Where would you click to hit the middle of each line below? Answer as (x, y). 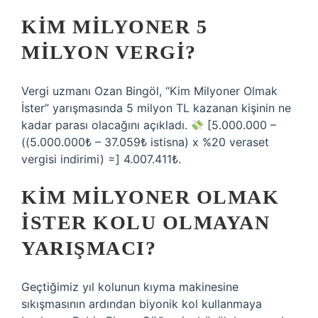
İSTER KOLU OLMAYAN (146, 223)
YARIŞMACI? (89, 248)
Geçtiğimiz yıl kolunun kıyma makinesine (130, 287)
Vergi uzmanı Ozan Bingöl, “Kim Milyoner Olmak (149, 91)
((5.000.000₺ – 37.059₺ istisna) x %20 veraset (145, 142)
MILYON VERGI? (109, 52)
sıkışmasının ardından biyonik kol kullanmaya (142, 304)
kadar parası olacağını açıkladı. (106, 125)
